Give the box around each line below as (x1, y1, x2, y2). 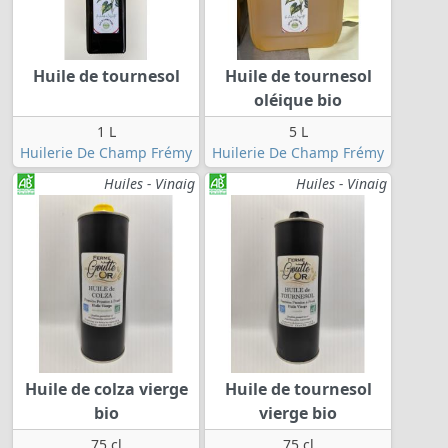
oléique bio (254, 89, 342, 112)
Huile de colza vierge (24, 378, 188, 401)
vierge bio (259, 402, 337, 425)
